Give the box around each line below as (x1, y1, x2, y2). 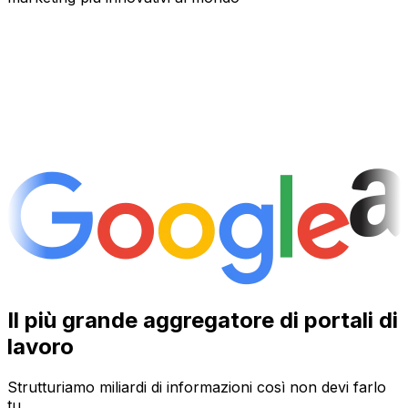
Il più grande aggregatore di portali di (7, 306, 398, 333)
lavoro (7, 332, 74, 360)
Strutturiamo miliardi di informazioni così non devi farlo (7, 377, 386, 396)
